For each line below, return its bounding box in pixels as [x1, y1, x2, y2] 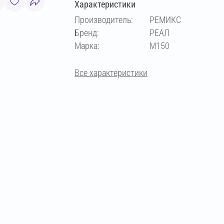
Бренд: [74, 27, 99, 38]
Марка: [74, 40, 99, 51]
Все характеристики [74, 67, 147, 78]
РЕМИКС [149, 14, 181, 25]
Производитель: [74, 14, 133, 25]
